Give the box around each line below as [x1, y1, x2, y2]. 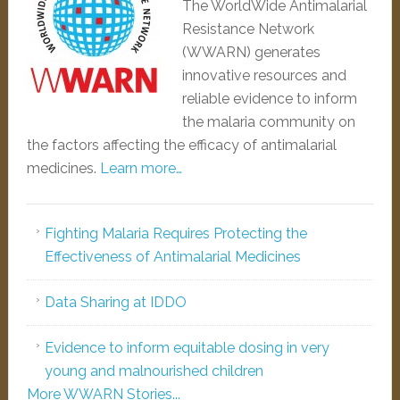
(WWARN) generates [181, 44, 321, 61]
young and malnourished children [44, 362, 263, 379]
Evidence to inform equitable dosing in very [44, 339, 329, 356]
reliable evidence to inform [181, 90, 357, 107]
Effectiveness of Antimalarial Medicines [44, 248, 301, 265]
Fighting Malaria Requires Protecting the [44, 225, 307, 242]
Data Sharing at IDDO [44, 294, 187, 311]
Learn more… [99, 160, 182, 177]
